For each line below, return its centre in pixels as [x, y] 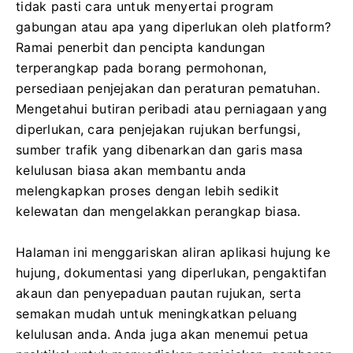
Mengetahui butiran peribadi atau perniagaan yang [172, 109]
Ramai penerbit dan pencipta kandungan [141, 47]
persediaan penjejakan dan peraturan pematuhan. [168, 88]
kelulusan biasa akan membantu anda [131, 170]
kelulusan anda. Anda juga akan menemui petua [162, 334]
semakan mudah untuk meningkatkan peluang [157, 314]
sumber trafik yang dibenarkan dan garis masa [160, 150]
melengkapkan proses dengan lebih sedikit [148, 191]
